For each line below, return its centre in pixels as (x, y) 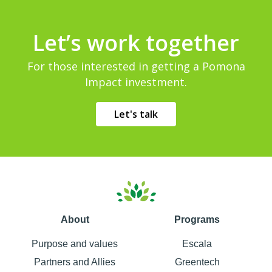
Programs (197, 219)
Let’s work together (136, 43)
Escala (197, 243)
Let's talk (136, 114)
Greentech (197, 262)
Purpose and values (75, 243)
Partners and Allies (75, 262)
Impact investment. (136, 82)
